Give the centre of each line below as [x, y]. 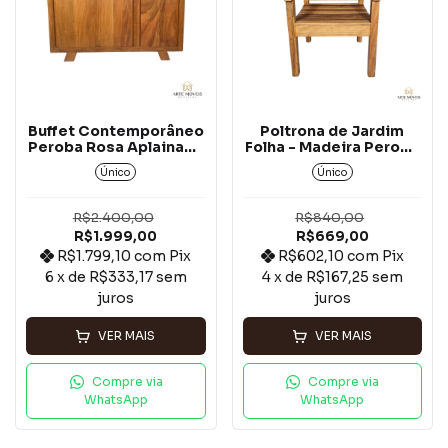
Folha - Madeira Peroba [332, 147]
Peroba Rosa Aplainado [115, 147]
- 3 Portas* [116, 163]
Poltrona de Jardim [332, 131]
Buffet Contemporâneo [115, 131]
